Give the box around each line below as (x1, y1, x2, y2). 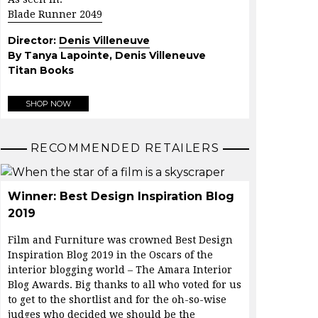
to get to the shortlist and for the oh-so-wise (8, 294, 226, 306)
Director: (8, 34, 59, 48)
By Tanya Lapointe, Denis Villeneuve (8, 49, 206, 62)
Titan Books (8, 64, 74, 77)
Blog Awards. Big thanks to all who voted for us (8, 279, 241, 291)
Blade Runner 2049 (8, 9, 102, 21)
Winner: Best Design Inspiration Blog (8, 190, 234, 204)
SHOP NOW (26, 99, 71, 109)
